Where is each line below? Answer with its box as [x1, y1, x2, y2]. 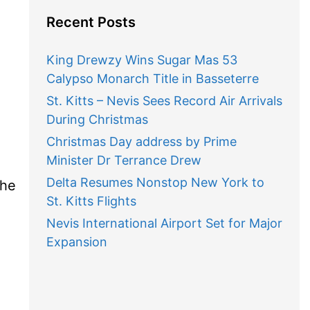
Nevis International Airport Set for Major [46, 216, 282, 230]
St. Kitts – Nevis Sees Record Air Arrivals [46, 93, 282, 108]
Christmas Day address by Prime [46, 134, 237, 149]
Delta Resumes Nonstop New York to [46, 175, 264, 190]
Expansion [46, 235, 107, 249]
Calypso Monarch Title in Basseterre [46, 71, 259, 86]
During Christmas [46, 112, 148, 127]
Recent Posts [46, 14, 136, 30]
